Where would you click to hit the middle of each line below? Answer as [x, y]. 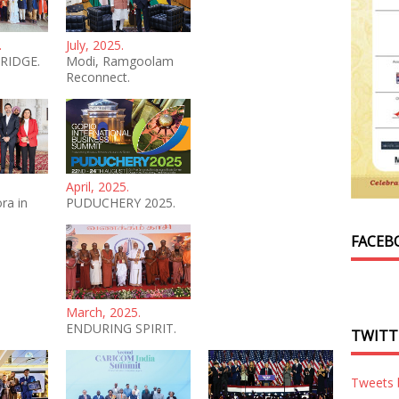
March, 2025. [103, 312]
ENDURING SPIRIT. [121, 328]
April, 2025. [98, 187]
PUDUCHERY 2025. [121, 203]
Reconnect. [98, 77]
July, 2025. [95, 45]
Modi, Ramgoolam [120, 61]
